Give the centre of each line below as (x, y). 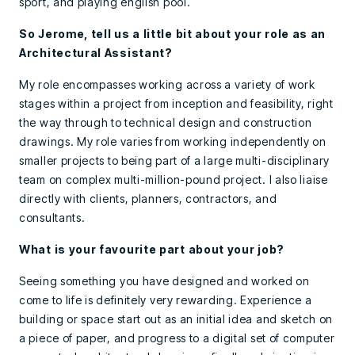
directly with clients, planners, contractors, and (148, 198)
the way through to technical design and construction (166, 122)
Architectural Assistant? (96, 53)
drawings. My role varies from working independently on (173, 141)
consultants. (52, 218)
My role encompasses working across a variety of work (167, 84)
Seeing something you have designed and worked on (164, 281)
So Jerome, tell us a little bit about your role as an (173, 34)
